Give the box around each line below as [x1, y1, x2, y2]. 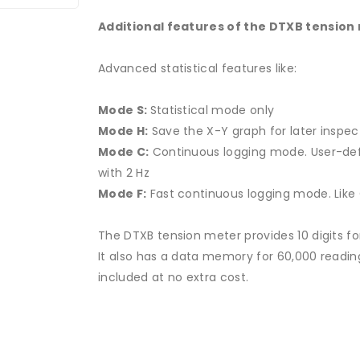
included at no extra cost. [98, 269, 249, 285]
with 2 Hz [98, 165, 149, 181]
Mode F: [98, 186, 147, 202]
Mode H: [98, 123, 149, 139]
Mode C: [98, 144, 149, 160]
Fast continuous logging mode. [146, 186, 335, 202]
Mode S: [98, 102, 150, 118]
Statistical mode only [149, 102, 275, 118]
